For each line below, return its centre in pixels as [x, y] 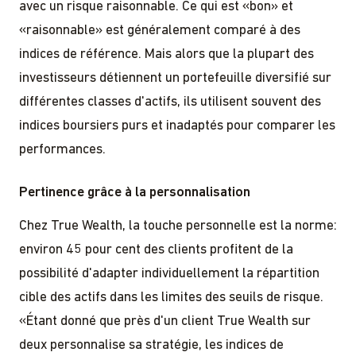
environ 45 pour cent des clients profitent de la [156, 250]
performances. [62, 149]
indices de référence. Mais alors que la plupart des [166, 54]
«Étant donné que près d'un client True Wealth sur [165, 321]
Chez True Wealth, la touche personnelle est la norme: [178, 226]
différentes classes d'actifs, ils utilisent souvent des [170, 102]
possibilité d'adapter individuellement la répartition [169, 273]
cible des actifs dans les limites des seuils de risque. [171, 297]
